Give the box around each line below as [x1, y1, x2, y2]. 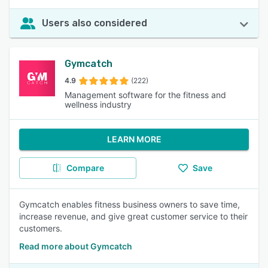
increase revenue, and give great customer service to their [19, 211, 248, 221]
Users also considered [42, 17, 147, 29]
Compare [66, 163, 104, 173]
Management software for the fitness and [65, 90, 226, 100]
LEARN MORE [106, 134, 162, 144]
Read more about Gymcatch [19, 241, 132, 251]
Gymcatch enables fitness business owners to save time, [19, 199, 240, 209]
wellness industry [65, 99, 132, 109]
